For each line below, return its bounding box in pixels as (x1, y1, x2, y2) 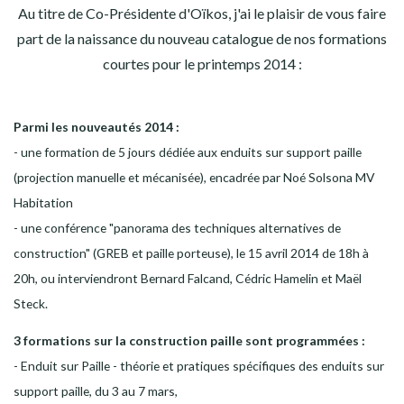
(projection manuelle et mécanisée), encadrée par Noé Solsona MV (14, 170, 374, 185)
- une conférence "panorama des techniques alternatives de (14, 220, 341, 235)
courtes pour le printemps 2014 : (102, 55, 302, 72)
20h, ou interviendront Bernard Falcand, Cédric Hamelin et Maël (14, 271, 362, 286)
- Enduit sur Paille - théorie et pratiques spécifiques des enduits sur (14, 358, 384, 373)
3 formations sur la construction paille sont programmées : (14, 333, 365, 348)
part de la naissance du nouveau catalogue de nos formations (17, 30, 387, 47)
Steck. (14, 296, 48, 311)
